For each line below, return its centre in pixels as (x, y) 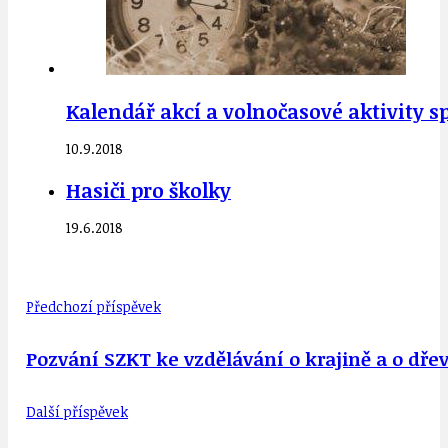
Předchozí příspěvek (93, 306)
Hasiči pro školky (148, 190)
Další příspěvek (77, 411)
